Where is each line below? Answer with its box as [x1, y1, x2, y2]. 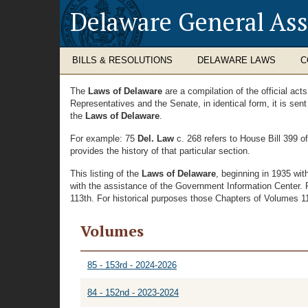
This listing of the [70, 168, 142, 179]
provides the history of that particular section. [70, 146, 250, 156]
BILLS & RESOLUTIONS [72, 55, 173, 65]
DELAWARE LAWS [197, 55, 276, 65]
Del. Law [137, 133, 174, 144]
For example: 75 [70, 133, 137, 144]
